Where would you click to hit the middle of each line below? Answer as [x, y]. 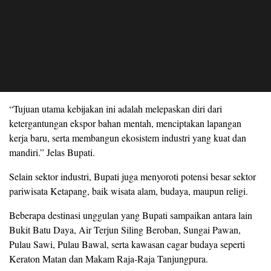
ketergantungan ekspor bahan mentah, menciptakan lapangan [125, 123]
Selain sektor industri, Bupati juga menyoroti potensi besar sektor [132, 177]
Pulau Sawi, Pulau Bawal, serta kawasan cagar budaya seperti [127, 244]
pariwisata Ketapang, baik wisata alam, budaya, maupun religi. [129, 191]
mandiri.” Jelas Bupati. [52, 152]
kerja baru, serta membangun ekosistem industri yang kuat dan [128, 138]
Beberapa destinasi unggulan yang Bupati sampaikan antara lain [131, 215]
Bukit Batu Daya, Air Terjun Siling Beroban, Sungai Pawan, [125, 230]
